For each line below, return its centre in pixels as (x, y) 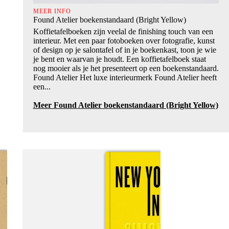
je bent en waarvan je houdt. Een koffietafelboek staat (119, 59)
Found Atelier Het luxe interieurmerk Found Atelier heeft (125, 77)
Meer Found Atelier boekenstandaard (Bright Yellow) (125, 105)
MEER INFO (52, 11)
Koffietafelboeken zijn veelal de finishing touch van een (123, 31)
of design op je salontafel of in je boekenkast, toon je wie (124, 50)
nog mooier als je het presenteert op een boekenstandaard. (126, 68)
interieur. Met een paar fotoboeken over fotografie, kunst (124, 40)
